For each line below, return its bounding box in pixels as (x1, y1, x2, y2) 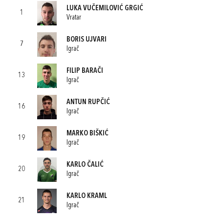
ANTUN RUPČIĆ (66, 98, 110, 106)
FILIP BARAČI (66, 67, 103, 75)
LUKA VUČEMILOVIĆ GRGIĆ (66, 4, 143, 12)
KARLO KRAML (66, 192, 107, 200)
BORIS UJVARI (66, 36, 107, 44)
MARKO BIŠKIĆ (66, 130, 109, 137)
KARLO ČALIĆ (66, 161, 104, 169)
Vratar (66, 14, 81, 22)
